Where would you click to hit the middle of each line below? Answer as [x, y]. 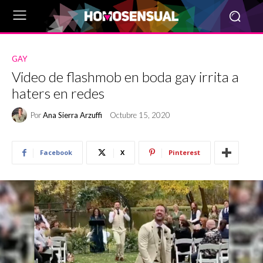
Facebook [56, 152]
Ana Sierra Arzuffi [73, 115]
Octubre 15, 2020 [140, 115]
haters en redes [58, 93]
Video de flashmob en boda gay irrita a [125, 77]
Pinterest [184, 152]
